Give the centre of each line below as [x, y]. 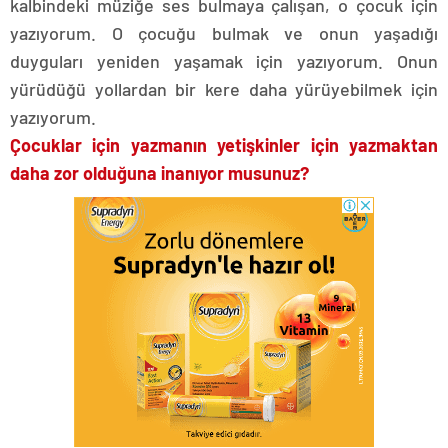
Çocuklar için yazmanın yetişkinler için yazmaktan [224, 145]
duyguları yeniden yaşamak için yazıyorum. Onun [224, 61]
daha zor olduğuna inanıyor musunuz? [159, 173]
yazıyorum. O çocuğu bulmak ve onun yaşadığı [224, 33]
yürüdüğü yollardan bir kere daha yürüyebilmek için [224, 89]
